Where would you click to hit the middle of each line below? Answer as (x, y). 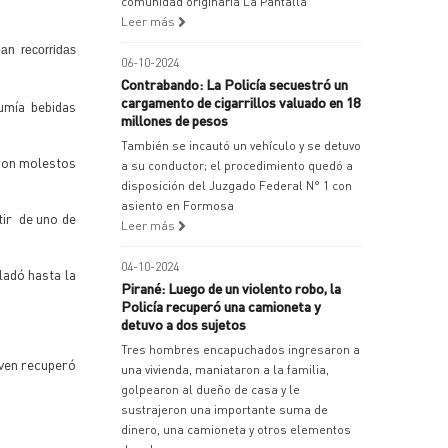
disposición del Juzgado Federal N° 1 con (236, 185)
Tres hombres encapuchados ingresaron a (240, 349)
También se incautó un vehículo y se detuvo (241, 145)
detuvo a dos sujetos (183, 324)
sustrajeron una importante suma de (224, 409)
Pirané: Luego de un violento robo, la (231, 288)
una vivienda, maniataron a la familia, (225, 369)
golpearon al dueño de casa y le (210, 389)
